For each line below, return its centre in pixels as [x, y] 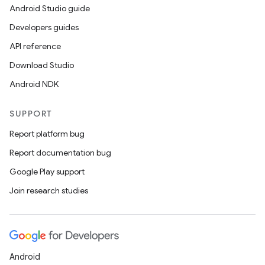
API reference [35, 46]
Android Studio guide [50, 8]
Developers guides [44, 27]
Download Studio [42, 65]
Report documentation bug [60, 153]
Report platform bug [47, 134]
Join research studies [49, 190]
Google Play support [47, 172]
